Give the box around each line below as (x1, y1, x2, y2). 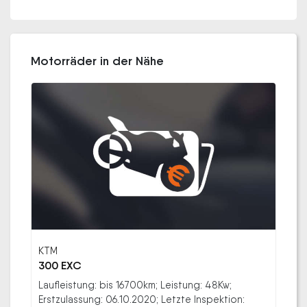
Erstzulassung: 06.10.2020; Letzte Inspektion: (38, 293, 245, 305)
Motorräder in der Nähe (31, 53, 164, 69)
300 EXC (38, 258, 81, 272)
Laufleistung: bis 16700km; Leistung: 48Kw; (38, 278, 232, 291)
